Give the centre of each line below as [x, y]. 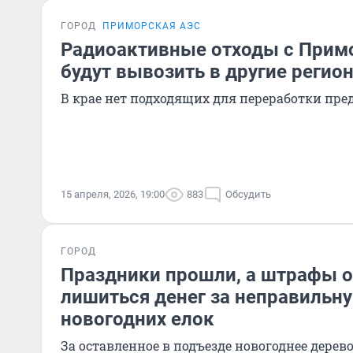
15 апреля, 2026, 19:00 [113, 194]
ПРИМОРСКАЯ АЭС [152, 26]
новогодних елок [137, 319]
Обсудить [248, 194]
